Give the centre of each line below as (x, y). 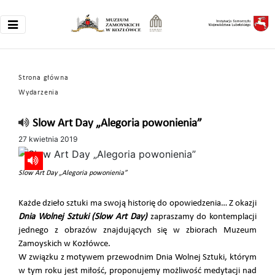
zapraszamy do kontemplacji (202, 217)
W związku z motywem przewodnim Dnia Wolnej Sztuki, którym (137, 257)
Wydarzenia (39, 93)
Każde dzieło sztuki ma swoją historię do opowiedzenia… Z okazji (137, 203)
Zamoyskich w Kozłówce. (64, 244)
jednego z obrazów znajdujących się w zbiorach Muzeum (137, 230)
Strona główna (44, 78)
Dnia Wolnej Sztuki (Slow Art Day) (83, 217)
